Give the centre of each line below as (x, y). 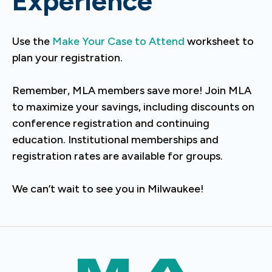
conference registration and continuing (111, 123)
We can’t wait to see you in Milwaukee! (108, 189)
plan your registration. (67, 58)
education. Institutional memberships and (115, 140)
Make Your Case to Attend (118, 41)
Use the (32, 41)
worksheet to (219, 41)
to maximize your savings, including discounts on (133, 107)
